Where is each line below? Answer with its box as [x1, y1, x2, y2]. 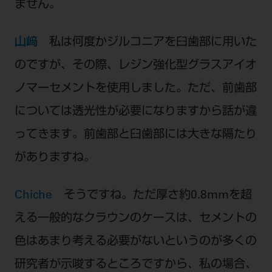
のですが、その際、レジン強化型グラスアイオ [14, 59, 257, 72]
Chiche [14, 189, 64, 202]
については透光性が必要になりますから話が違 [14, 106, 257, 118]
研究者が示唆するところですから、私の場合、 [14, 259, 257, 271]
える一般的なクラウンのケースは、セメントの [14, 212, 257, 225]
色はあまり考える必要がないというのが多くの [14, 236, 257, 248]
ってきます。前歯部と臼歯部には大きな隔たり [14, 129, 257, 141]
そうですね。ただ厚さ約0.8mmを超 [63, 189, 252, 202]
